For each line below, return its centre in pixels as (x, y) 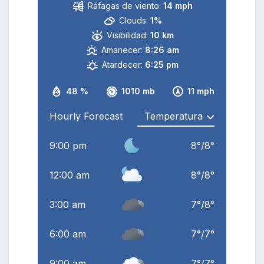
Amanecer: (122, 49)
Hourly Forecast (86, 116)
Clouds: (133, 20)
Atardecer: (123, 64)
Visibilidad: (128, 35)
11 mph (201, 91)
